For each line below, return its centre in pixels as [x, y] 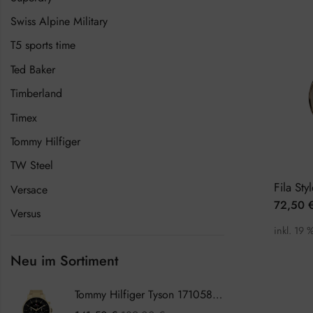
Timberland [36, 94]
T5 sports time [43, 45]
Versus [26, 214]
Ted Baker [33, 69]
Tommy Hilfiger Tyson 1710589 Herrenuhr [217, 295]
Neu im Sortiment [64, 261]
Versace [29, 189]
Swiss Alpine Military [59, 21]
